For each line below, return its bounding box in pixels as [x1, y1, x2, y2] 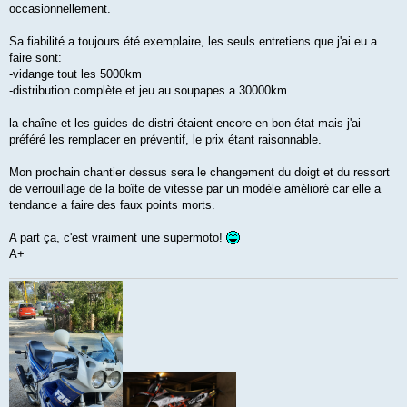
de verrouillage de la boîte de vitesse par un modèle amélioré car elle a [9, 181, 381, 195]
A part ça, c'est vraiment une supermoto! [9, 230, 226, 244]
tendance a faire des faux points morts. [9, 197, 215, 212]
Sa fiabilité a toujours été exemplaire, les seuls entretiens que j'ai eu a [9, 34, 377, 48]
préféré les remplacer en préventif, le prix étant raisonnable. [9, 132, 322, 146]
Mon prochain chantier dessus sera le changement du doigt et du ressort [9, 164, 390, 179]
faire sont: [9, 50, 62, 65]
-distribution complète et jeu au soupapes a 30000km [9, 83, 287, 97]
